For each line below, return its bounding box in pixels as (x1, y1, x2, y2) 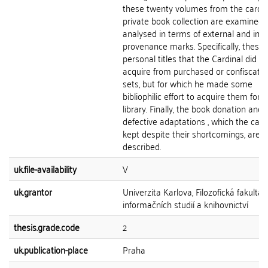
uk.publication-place (14, 241, 88, 258)
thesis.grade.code (14, 218, 80, 235)
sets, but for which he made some (123, 75, 252, 92)
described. (123, 138, 161, 154)
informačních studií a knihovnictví (123, 196, 248, 212)
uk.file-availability (14, 160, 77, 177)
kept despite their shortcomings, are (123, 125, 260, 142)
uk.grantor (14, 183, 52, 200)
